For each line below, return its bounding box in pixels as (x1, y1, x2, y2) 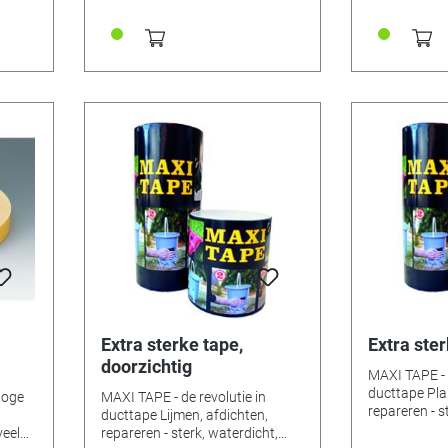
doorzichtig (100, 355, 192, 377)
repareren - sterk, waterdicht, (100, 424, 278, 441)
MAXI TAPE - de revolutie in (100, 388, 266, 405)
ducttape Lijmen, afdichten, (100, 406, 268, 423)
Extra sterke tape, (100, 333, 243, 355)
